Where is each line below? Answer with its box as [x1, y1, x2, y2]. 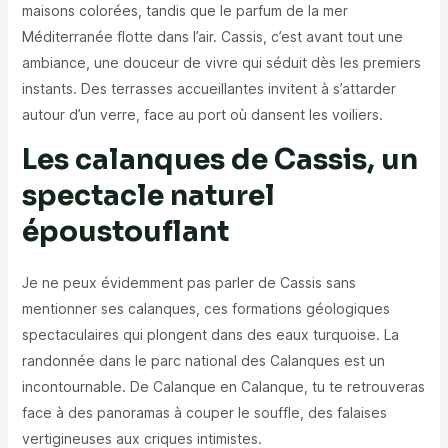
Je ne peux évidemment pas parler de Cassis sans [21, 274, 356, 292]
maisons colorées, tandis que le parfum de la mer [21, 2, 348, 20]
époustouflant [21, 214, 229, 250]
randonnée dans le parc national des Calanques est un [21, 352, 385, 370]
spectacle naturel [21, 178, 275, 214]
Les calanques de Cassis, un [21, 142, 418, 178]
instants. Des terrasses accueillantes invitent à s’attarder [21, 80, 396, 98]
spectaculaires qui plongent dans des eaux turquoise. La [21, 326, 399, 344]
